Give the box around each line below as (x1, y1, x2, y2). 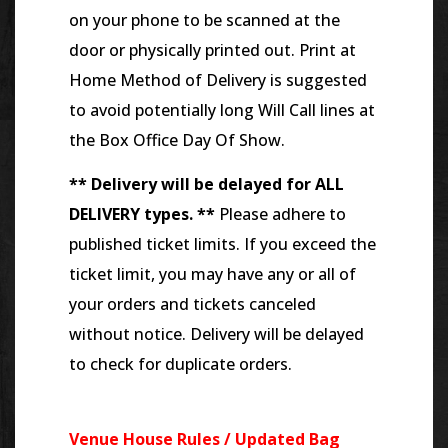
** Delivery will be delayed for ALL (69, 173, 344, 196)
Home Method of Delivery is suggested (69, 68, 367, 91)
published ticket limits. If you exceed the (69, 233, 376, 256)
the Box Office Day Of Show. (69, 128, 285, 151)
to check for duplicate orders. (69, 353, 292, 376)
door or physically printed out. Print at (69, 38, 356, 61)
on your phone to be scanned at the (69, 8, 340, 31)
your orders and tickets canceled (69, 293, 316, 316)
